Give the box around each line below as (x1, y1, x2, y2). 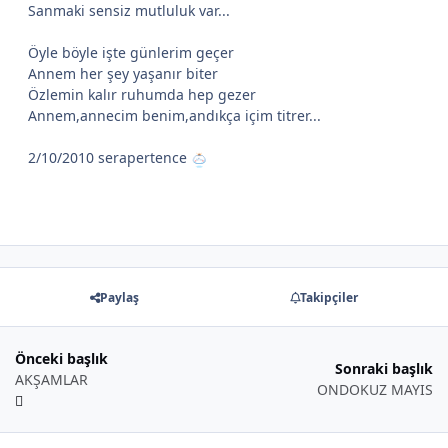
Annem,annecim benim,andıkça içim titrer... (28, 106, 321, 126)
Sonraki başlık (335, 359, 433, 379)
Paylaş (99, 288, 139, 306)
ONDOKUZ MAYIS (317, 380, 433, 400)
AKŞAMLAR (15, 369, 88, 389)
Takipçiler (300, 288, 359, 306)
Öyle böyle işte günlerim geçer (28, 43, 234, 63)
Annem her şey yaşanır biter (28, 64, 218, 84)
